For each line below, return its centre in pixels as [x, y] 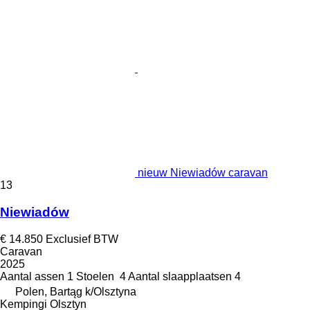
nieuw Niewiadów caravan [203, 173]
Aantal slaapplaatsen [180, 276]
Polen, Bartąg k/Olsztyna [76, 291]
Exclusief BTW [82, 239]
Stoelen [95, 276]
